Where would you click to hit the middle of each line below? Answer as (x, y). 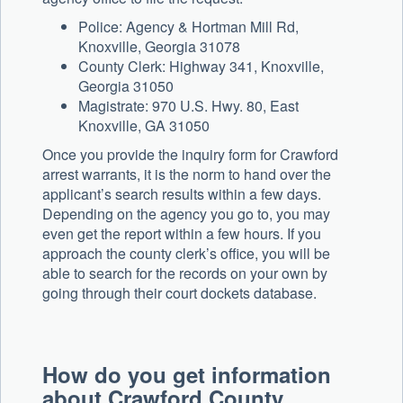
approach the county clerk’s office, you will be (186, 254)
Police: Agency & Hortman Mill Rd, (188, 27)
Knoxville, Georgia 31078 (159, 47)
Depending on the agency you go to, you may (186, 214)
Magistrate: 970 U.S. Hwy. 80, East (188, 106)
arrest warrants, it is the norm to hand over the (187, 175)
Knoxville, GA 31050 (144, 126)
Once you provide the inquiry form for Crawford (190, 155)
